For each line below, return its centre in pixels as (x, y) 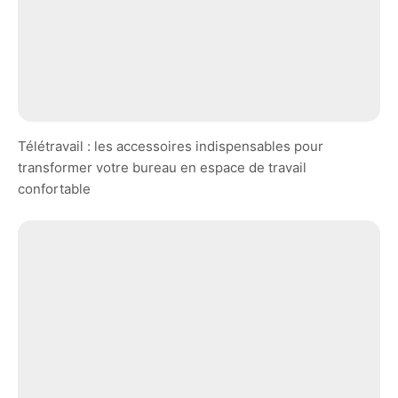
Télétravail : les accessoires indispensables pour (171, 147)
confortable (54, 189)
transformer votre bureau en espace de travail (162, 168)
